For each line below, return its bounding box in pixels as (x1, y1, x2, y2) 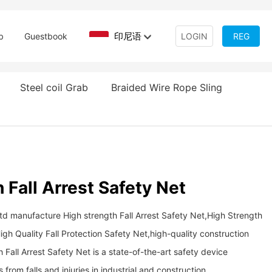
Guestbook (24, 31, 67, 41)
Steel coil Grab (19, 81, 88, 93)
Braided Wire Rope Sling (110, 81, 222, 93)
